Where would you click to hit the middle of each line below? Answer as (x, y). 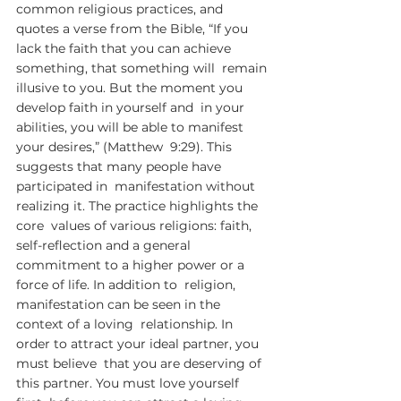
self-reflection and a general (107, 245)
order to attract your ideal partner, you (139, 344)
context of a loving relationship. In (126, 324)
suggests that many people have (120, 166)
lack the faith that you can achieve (125, 48)
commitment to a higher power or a (132, 265)
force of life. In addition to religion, (128, 285)
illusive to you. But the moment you (131, 88)
